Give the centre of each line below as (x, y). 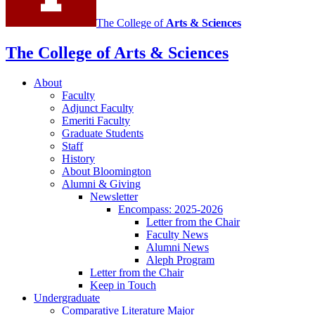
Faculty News (177, 235)
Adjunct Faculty (98, 108)
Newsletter (114, 197)
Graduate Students (103, 134)
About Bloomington (107, 172)
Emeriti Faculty (96, 121)
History (78, 159)
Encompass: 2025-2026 (171, 210)
